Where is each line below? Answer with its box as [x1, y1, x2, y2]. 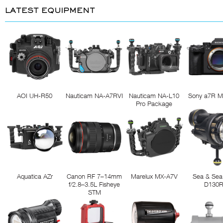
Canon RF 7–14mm [67, 172, 122, 180]
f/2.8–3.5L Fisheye [69, 180, 120, 188]
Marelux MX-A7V [131, 172, 178, 180]
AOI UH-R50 [17, 92, 53, 100]
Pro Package [136, 100, 173, 108]
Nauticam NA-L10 [129, 92, 180, 100]
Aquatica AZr [17, 172, 53, 180]
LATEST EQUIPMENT [5, 6, 95, 15]
